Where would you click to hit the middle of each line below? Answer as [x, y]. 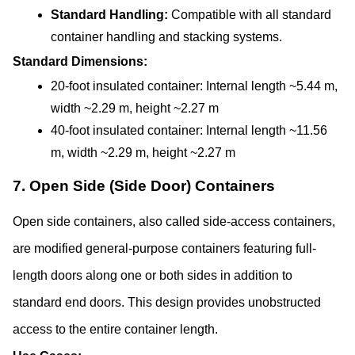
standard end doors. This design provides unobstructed [167, 302]
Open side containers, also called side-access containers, [174, 221]
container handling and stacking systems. [166, 36]
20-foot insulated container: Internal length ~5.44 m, [194, 86]
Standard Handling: [111, 14]
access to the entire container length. [115, 329]
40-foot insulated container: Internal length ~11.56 [189, 130]
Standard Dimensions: [80, 61]
